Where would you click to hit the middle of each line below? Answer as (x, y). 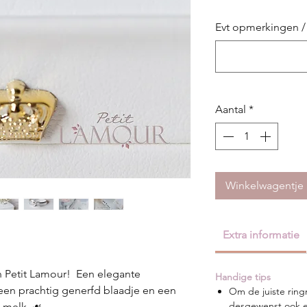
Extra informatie (261, 235)
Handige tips (243, 277)
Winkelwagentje (265, 185)
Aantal (231, 109)
